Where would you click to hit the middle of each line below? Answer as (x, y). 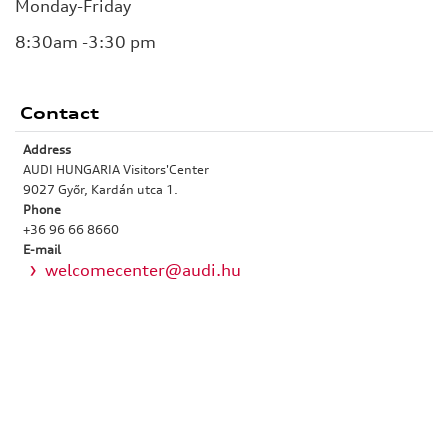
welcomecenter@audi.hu (143, 270)
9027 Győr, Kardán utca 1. (100, 190)
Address (47, 150)
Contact (59, 113)
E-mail (42, 250)
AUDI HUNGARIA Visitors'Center (116, 170)
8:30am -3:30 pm (87, 42)
